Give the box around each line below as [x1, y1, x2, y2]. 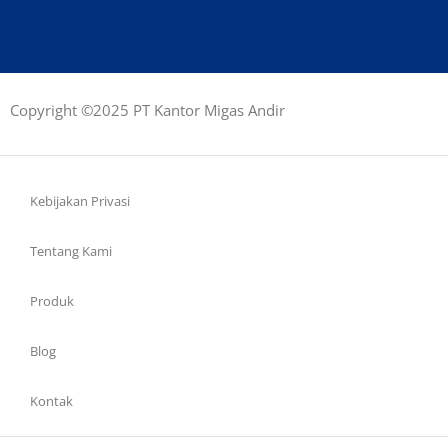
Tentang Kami [30, 241, 112, 260]
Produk [30, 291, 74, 310]
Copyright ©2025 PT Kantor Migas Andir [10, 100, 285, 121]
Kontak [30, 391, 73, 410]
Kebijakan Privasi [30, 191, 130, 210]
